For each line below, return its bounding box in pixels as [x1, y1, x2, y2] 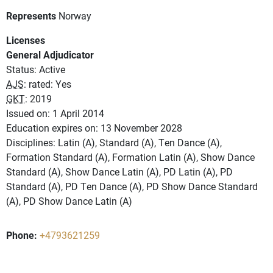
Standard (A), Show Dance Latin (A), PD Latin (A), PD [6, 165, 233, 179]
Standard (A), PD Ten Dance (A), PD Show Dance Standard [6, 180, 258, 193]
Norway [58, 9, 91, 23]
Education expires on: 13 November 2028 [6, 121, 182, 135]
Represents [6, 9, 56, 23]
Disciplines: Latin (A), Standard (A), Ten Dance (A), [6, 136, 222, 149]
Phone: [6, 229, 37, 242]
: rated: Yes [24, 77, 71, 91]
